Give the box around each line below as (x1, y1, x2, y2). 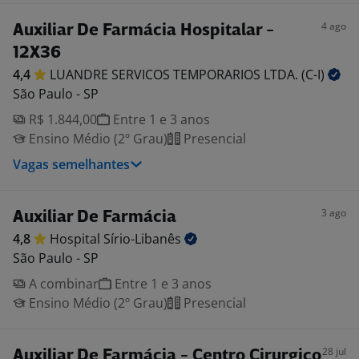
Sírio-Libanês (103, 230, 184, 248)
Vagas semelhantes (13, 155, 130, 173)
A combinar (26, 275, 99, 292)
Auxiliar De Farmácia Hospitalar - (13, 22, 274, 39)
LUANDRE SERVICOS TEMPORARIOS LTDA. (50, 66, 301, 83)
